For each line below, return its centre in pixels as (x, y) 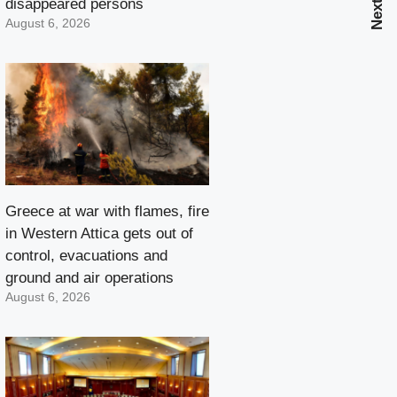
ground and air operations (90, 278)
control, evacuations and (86, 256)
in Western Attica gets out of (99, 234)
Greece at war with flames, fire (107, 212)
